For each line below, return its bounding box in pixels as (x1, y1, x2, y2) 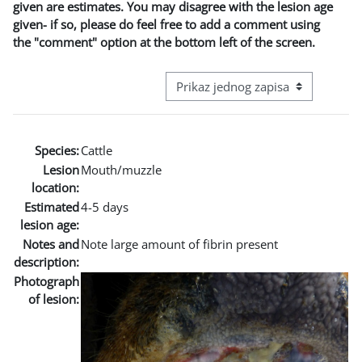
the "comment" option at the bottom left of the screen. (13, 33, 315, 50)
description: (14, 253, 79, 270)
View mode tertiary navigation (165, 86, 332, 103)
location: (32, 179, 79, 196)
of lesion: (28, 290, 79, 307)
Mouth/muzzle (81, 161, 162, 178)
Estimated (24, 198, 79, 215)
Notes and (23, 235, 79, 252)
